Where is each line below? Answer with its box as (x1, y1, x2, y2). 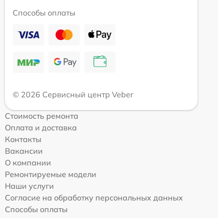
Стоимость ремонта (5, 110, 78, 121)
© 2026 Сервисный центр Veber (13, 89, 133, 99)
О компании (5, 157, 51, 167)
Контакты (5, 134, 41, 144)
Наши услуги (5, 181, 54, 191)
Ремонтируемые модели (5, 169, 96, 179)
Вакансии (5, 145, 43, 156)
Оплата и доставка (5, 122, 77, 132)
